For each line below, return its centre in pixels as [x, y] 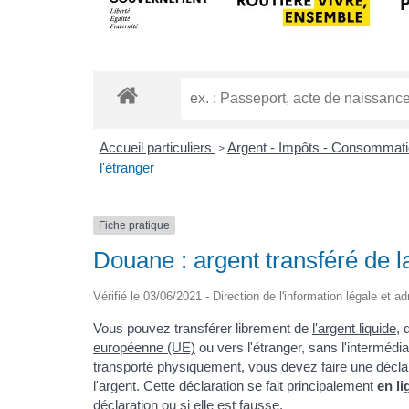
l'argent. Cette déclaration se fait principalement [235, 386]
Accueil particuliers [157, 147]
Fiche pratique [134, 225]
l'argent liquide [354, 329]
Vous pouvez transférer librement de [203, 329]
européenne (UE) [144, 348]
